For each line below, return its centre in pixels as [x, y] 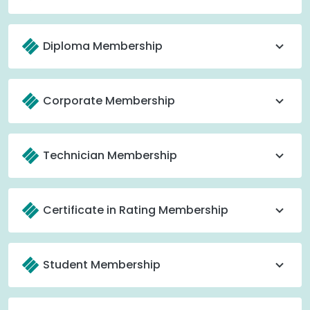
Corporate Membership [109, 101]
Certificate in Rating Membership [136, 210]
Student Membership [102, 265]
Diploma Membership [103, 46]
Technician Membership [110, 155]
